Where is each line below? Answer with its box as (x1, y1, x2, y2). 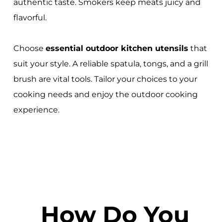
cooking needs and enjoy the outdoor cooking (13, 90, 198, 100)
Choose (13, 44, 46, 54)
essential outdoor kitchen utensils (45, 44, 188, 54)
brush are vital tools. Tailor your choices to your (13, 74, 197, 84)
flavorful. (13, 13, 47, 23)
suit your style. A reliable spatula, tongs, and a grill (13, 59, 208, 69)
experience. (13, 105, 59, 115)
